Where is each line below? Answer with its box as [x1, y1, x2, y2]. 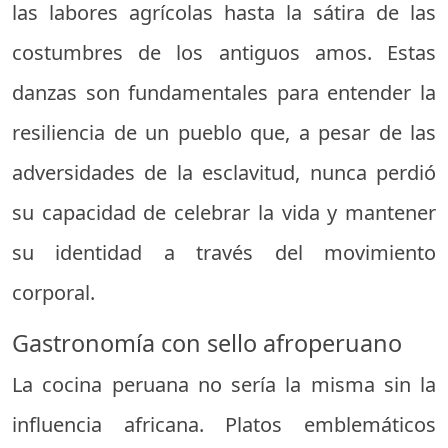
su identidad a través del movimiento [12, 238, 436, 266]
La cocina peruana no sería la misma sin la [12, 370, 436, 398]
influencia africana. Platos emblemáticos [12, 410, 436, 438]
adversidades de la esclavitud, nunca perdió [12, 158, 436, 186]
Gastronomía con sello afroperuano [12, 326, 402, 359]
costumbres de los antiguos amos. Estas [12, 38, 436, 66]
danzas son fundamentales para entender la [12, 78, 436, 106]
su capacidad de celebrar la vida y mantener [12, 198, 436, 226]
